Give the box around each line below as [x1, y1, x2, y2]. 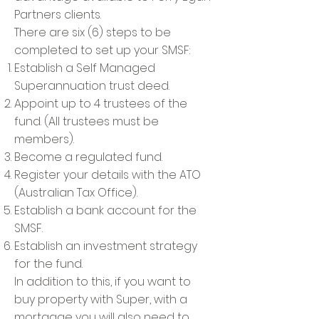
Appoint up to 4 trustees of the [14, 95, 187, 112]
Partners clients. [14, 6, 101, 23]
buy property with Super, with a [14, 291, 187, 308]
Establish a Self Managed [14, 60, 155, 76]
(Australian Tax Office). [14, 184, 137, 201]
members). [14, 131, 74, 147]
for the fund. [14, 256, 83, 272]
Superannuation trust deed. [14, 78, 169, 94]
